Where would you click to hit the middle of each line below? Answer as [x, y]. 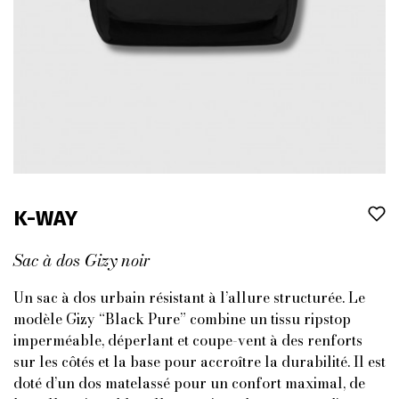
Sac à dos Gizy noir [82, 260]
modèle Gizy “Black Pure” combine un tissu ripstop [182, 319]
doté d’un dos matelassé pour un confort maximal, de [189, 383]
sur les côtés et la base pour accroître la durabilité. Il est [199, 362]
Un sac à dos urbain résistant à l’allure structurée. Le [189, 297]
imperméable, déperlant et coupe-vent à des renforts [188, 340]
